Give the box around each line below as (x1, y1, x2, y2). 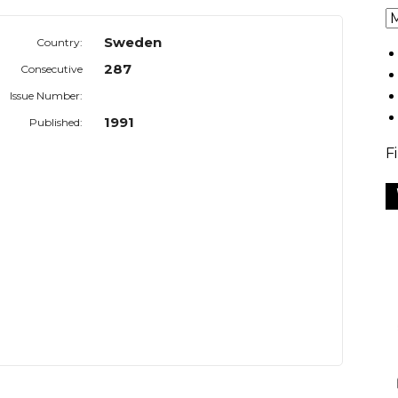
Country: (36, 36, 84, 50)
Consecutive (20, 62, 84, 76)
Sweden (104, 34, 163, 52)
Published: (29, 115, 84, 130)
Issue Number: (10, 89, 84, 103)
